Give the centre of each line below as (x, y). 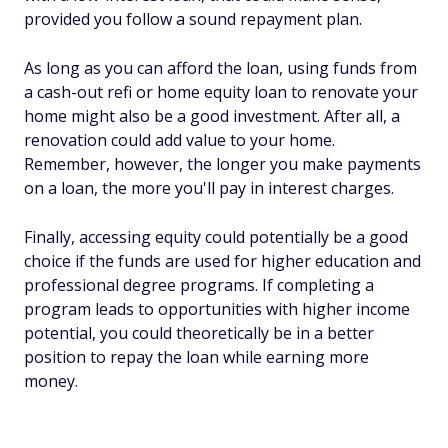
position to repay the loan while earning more (196, 357)
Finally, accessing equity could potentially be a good (216, 237)
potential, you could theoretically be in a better (199, 333)
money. (51, 381)
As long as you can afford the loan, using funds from (220, 68)
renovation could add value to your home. (179, 140)
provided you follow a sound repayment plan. (193, 19)
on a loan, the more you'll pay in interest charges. (209, 188)
